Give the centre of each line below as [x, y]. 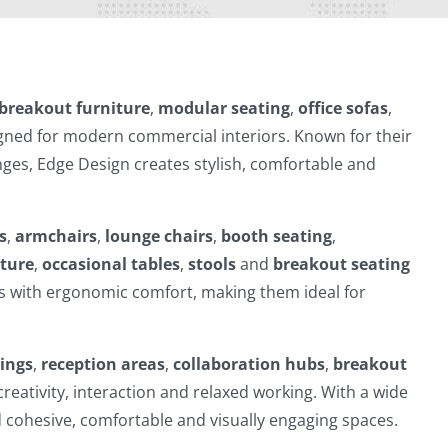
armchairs [56, 236]
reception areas [103, 364]
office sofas [343, 108]
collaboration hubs [249, 364]
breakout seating [342, 264]
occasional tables [111, 264]
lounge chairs [159, 236]
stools [212, 264]
